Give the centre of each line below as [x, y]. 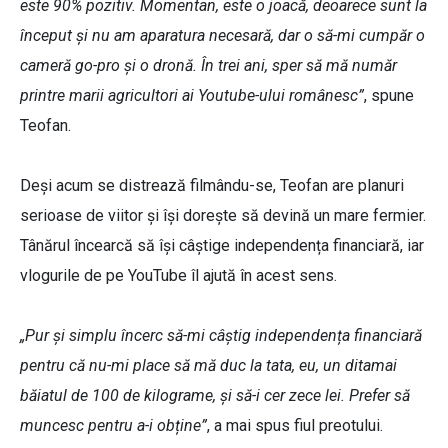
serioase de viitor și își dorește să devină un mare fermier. [223, 216]
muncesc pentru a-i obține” [113, 426]
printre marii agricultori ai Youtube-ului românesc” [192, 96]
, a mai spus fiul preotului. [295, 426]
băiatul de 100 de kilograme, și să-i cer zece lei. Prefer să [215, 396]
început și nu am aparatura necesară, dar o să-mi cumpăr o [222, 36]
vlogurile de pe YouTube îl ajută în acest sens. [178, 276]
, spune [389, 96]
